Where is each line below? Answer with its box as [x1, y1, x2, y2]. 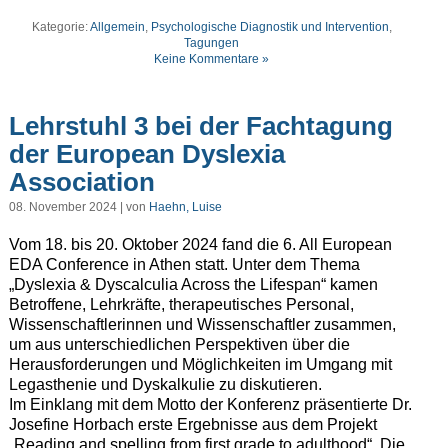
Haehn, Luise [148, 199, 222, 214]
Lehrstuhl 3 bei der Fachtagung [8, 111, 393, 142]
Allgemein [89, 19, 145, 34]
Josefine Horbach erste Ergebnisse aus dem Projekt [8, 415, 377, 433]
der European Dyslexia [8, 139, 285, 170]
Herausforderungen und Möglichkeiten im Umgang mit [8, 355, 392, 373]
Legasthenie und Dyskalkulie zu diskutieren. [8, 375, 322, 393]
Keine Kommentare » [154, 51, 270, 66]
